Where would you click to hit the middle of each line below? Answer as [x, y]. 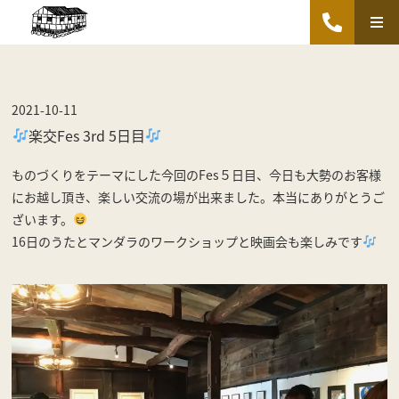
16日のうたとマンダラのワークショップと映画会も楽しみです [187, 241]
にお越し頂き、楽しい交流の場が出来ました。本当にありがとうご [199, 196]
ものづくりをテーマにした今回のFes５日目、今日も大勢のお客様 [197, 174]
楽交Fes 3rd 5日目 [86, 135]
